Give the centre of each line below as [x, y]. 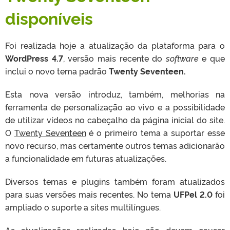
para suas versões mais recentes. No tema [89, 194]
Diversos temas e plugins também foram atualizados [115, 181]
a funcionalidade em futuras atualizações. [86, 158]
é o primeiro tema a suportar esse [156, 132]
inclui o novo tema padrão [57, 71]
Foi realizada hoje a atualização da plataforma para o [115, 45]
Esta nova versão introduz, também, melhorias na [115, 94]
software [182, 58]
